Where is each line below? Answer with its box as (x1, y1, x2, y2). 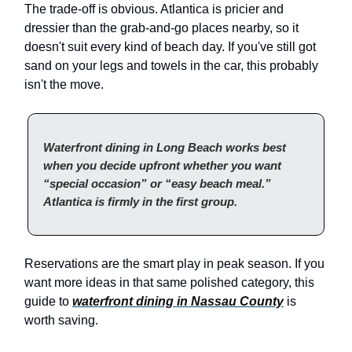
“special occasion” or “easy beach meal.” (43, 176, 271, 190)
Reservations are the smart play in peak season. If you (24, 256, 324, 270)
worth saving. (24, 313, 98, 327)
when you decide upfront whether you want (43, 158, 281, 172)
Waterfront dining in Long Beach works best (43, 140, 286, 154)
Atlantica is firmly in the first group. (43, 194, 237, 208)
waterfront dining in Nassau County (72, 294, 284, 308)
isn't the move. (24, 77, 104, 91)
